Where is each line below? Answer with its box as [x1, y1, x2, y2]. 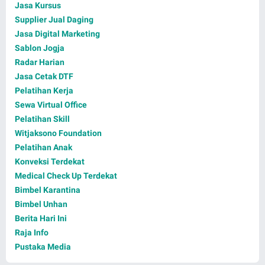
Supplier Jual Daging [15, 15, 93, 25]
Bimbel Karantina [15, 185, 80, 195]
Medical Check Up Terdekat [15, 171, 117, 181]
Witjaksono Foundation [15, 128, 102, 138]
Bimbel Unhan [15, 199, 67, 209]
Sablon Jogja [15, 43, 64, 53]
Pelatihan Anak [15, 143, 72, 153]
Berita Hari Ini [15, 214, 67, 224]
